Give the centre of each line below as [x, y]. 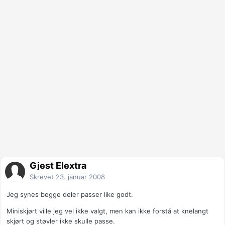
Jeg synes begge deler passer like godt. [70, 195]
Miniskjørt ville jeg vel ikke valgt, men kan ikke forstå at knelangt [107, 211]
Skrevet [43, 177]
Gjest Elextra [58, 166]
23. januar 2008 [80, 177]
